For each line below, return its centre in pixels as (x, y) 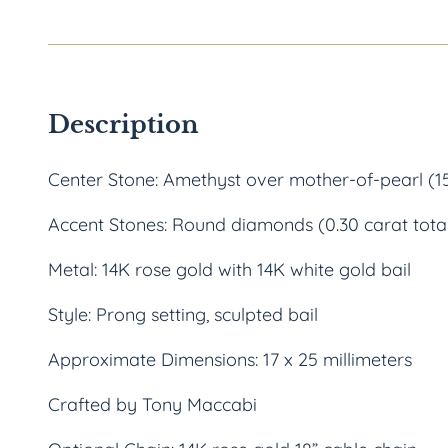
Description (123, 124)
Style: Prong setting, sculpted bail (183, 314)
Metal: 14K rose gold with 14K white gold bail (229, 269)
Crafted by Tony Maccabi (152, 404)
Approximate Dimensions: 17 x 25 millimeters (230, 359)
